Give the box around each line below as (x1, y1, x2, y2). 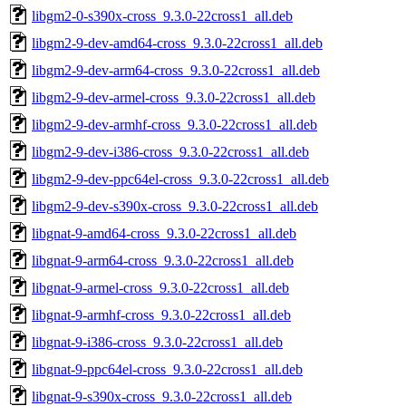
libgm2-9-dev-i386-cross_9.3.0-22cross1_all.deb (32, 143, 309, 159)
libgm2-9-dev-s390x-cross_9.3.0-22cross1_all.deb (32, 198, 318, 214)
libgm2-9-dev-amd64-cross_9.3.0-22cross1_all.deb (32, 34, 323, 51)
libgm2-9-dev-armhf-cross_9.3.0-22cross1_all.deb (32, 116, 317, 132)
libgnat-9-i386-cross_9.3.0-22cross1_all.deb (32, 333, 283, 350)
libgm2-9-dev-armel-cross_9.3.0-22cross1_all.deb (32, 89, 315, 105)
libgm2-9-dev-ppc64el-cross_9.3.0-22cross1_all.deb (32, 170, 329, 187)
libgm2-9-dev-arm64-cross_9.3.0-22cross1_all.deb (32, 62, 320, 78)
